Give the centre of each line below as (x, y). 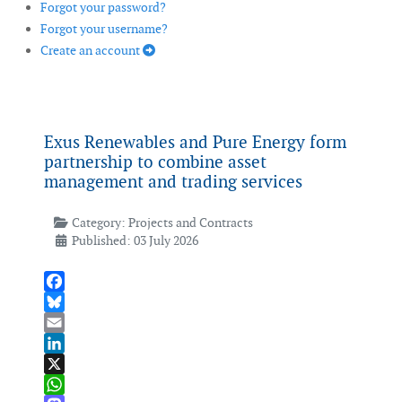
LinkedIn (69, 364)
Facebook (71, 302)
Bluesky (66, 323)
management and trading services (173, 182)
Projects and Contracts (190, 223)
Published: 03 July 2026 (135, 241)
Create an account (92, 51)
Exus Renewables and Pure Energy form (195, 143)
